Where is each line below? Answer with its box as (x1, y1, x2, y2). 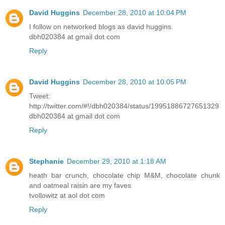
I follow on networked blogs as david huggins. (29, 23, 173, 31)
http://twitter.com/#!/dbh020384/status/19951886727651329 (29, 102, 219, 110)
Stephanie (29, 157, 64, 166)
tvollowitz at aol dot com (29, 191, 105, 200)
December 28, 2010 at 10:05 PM (83, 78, 186, 86)
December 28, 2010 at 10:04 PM (83, 9, 186, 17)
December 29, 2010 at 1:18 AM (67, 157, 166, 166)
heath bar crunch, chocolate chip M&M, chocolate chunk (29, 171, 220, 180)
